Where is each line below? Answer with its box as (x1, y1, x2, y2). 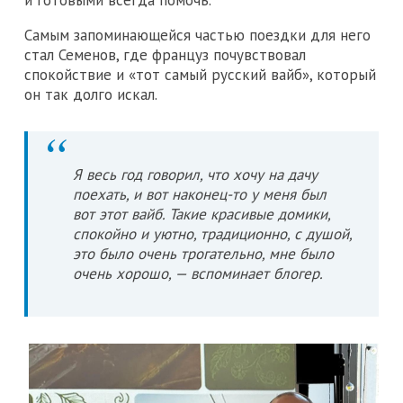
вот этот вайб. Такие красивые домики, (73, 203, 330, 224)
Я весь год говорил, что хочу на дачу (73, 164, 318, 184)
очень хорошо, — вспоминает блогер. (73, 263, 323, 283)
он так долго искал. (24, 84, 157, 104)
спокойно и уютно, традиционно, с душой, (73, 223, 352, 244)
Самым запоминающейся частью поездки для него (24, 24, 371, 45)
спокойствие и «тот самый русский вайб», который (24, 64, 376, 85)
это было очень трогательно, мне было (73, 243, 334, 264)
